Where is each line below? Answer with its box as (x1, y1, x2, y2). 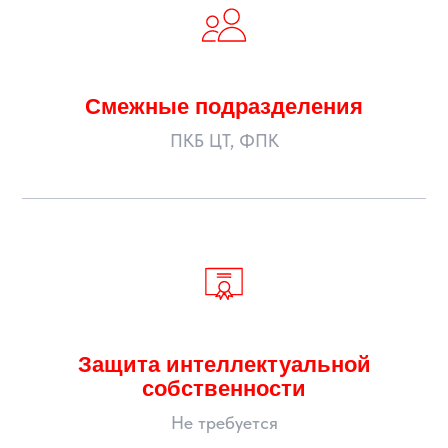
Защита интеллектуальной (77, 352, 371, 377)
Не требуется (170, 412, 278, 433)
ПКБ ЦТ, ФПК (169, 130, 279, 151)
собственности (142, 376, 306, 401)
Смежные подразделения (85, 94, 363, 119)
